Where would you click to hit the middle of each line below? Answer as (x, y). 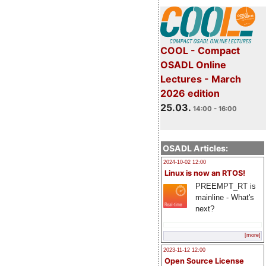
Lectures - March (200, 79)
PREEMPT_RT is (225, 186)
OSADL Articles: (195, 148)
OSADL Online (193, 64)
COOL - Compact (200, 50)
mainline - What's (224, 197)
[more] (253, 235)
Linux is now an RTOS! (205, 173)
